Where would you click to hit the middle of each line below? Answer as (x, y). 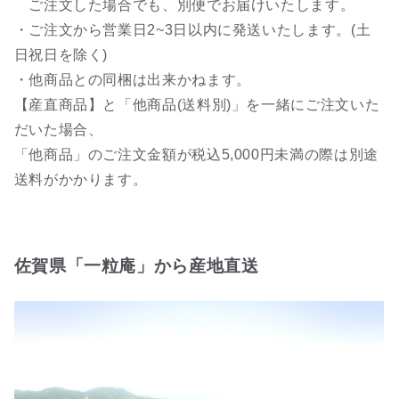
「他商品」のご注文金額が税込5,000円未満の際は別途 (196, 155)
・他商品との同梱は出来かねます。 (132, 80)
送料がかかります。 (81, 180)
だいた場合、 (58, 130)
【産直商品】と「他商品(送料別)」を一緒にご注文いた (197, 105)
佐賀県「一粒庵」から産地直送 (136, 266)
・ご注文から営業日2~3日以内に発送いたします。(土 (192, 30)
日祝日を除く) (61, 55)
